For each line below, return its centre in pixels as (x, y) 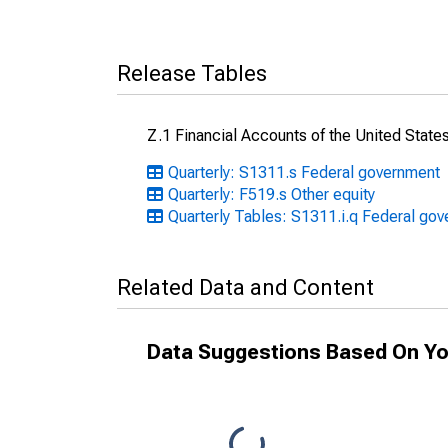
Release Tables (192, 73)
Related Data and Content (245, 287)
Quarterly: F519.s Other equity (271, 194)
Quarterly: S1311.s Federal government (304, 172)
